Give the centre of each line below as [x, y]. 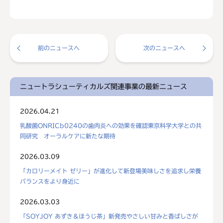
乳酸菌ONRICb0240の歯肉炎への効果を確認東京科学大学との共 [111, 126]
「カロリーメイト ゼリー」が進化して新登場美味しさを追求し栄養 [111, 171]
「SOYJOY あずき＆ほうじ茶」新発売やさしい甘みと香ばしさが [109, 216]
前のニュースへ [59, 48]
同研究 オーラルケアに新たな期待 [68, 136]
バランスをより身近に [50, 181]
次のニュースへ [164, 48]
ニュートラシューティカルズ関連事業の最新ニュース [104, 87]
